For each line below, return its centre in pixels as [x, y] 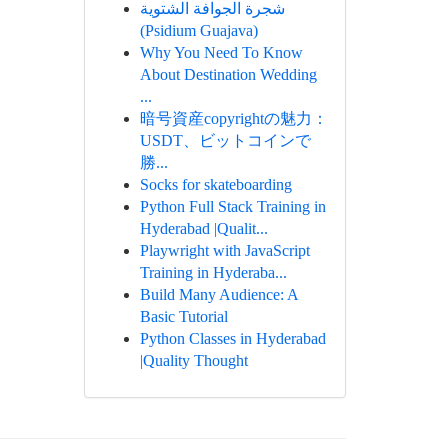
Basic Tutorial [183, 316]
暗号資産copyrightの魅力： [233, 118]
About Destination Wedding [228, 74]
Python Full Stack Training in [232, 206]
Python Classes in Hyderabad [232, 338]
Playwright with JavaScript [224, 250]
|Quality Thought [193, 360]
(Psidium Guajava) [198, 30]
